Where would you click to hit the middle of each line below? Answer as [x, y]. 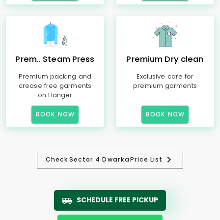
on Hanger [55, 95]
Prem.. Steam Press [55, 59]
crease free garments [55, 86]
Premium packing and [55, 76]
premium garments [165, 86]
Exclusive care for [165, 76]
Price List [146, 159]
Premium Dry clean [165, 59]
